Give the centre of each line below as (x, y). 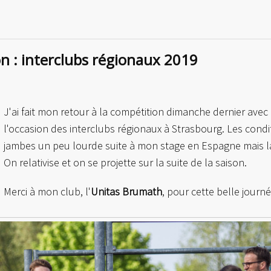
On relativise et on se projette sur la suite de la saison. (125, 162)
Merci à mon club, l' (47, 191)
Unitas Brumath (126, 191)
